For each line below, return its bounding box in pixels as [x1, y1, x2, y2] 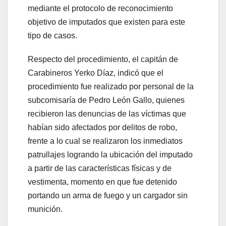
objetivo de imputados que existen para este [28, 18, 185, 27]
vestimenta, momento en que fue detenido [28, 178, 177, 187]
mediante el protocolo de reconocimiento [28, 4, 173, 13]
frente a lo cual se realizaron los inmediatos [28, 137, 183, 146]
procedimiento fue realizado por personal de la [28, 82, 194, 91]
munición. [28, 205, 79, 214]
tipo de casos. [28, 31, 77, 40]
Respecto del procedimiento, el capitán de [28, 55, 178, 64]
